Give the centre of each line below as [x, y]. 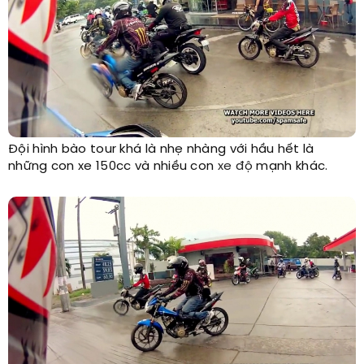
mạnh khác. [290, 166]
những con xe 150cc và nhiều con [113, 166]
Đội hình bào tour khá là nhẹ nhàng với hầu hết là [161, 149]
